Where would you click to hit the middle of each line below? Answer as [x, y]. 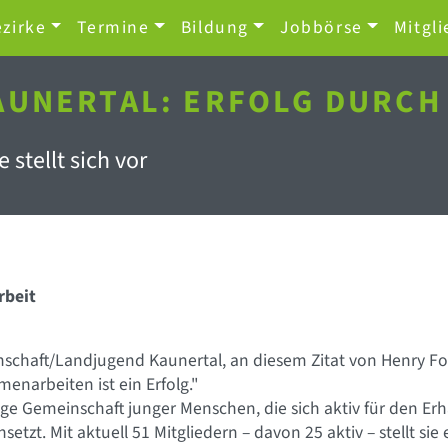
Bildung [214, 27]
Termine [113, 27]
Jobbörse [321, 27]
